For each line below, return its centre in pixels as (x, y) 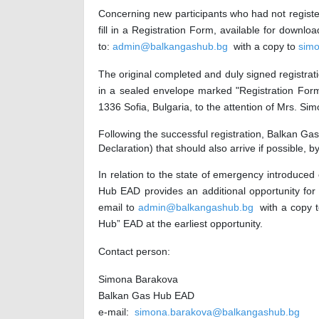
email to (118, 208)
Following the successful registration (180, 134)
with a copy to (263, 47)
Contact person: (134, 252)
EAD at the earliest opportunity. (193, 224)
